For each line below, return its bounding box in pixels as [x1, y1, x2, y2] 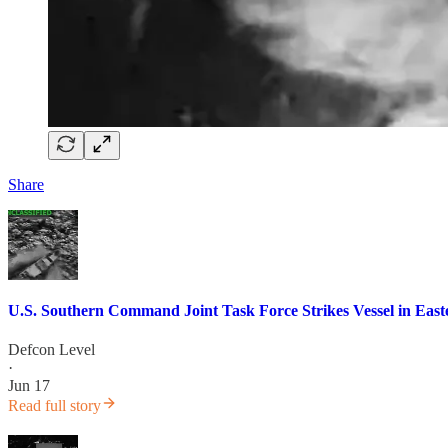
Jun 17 [8, 376, 50, 394]
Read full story [8, 396, 101, 414]
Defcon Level [8, 340, 95, 358]
